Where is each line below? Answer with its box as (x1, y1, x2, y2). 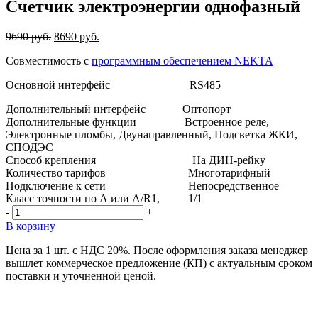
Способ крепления (6, 153, 192, 166)
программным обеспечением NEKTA (92, 54, 273, 67)
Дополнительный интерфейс (6, 102, 182, 115)
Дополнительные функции (6, 115, 185, 128)
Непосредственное (188, 179, 279, 192)
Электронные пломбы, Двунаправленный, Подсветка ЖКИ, (6, 128, 297, 141)
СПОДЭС (6, 141, 53, 153)
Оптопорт (182, 102, 231, 115)
